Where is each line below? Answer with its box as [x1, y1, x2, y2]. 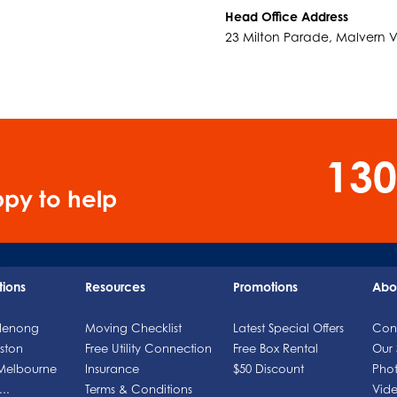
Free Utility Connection [84, 340, 212, 355]
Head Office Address [224, 9, 348, 25]
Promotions [233, 278, 299, 294]
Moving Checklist [84, 320, 182, 335]
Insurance [84, 361, 139, 376]
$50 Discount [233, 361, 305, 376]
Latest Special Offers [233, 320, 345, 335]
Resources [84, 278, 145, 294]
